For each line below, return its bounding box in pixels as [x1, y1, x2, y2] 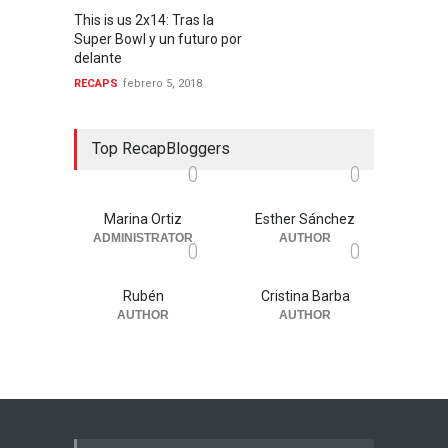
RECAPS [74, 77, 118, 90]
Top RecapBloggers [92, 139, 230, 158]
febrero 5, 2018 [123, 77, 202, 90]
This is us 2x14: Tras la [74, 12, 214, 28]
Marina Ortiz [104, 211, 182, 227]
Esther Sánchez [255, 211, 355, 227]
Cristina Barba [260, 288, 350, 304]
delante [74, 50, 122, 66]
